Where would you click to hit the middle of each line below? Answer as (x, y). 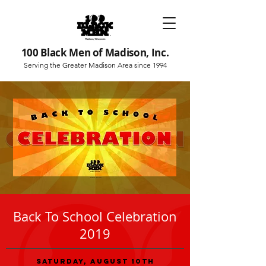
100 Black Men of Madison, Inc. (95, 53)
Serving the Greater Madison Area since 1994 (95, 65)
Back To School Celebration (95, 216)
